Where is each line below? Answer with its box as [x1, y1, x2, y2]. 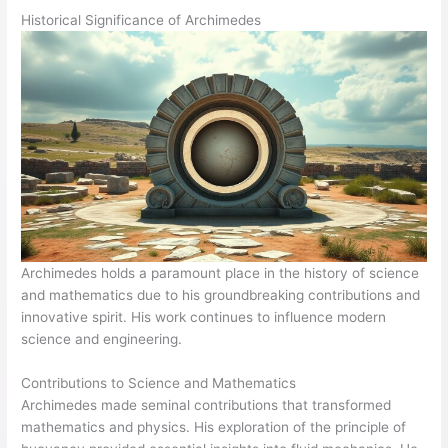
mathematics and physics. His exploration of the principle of [21, 419, 407, 436]
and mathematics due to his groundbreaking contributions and [21, 287, 421, 304]
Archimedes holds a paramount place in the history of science [21, 265, 420, 282]
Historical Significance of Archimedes [21, 11, 262, 28]
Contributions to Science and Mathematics [21, 375, 297, 392]
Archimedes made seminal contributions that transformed [21, 397, 392, 414]
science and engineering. [21, 331, 183, 348]
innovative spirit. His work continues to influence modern [21, 309, 387, 326]
